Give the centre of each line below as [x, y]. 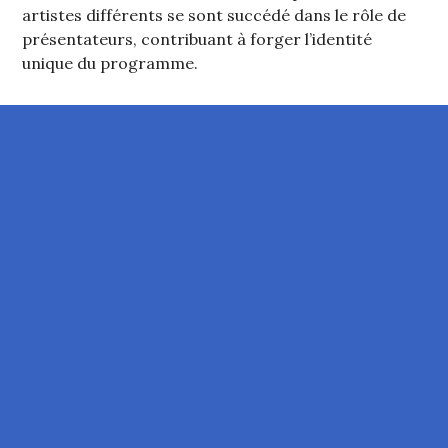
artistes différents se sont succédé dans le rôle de [214, 15]
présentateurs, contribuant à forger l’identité [197, 39]
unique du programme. [110, 63]
